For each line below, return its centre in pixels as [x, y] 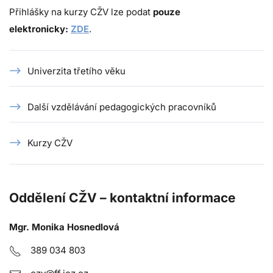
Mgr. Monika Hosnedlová [64, 227]
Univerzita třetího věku [76, 71]
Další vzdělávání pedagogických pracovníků [122, 107]
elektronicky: [39, 29]
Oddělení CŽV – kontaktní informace [122, 198]
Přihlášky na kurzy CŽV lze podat [81, 12]
